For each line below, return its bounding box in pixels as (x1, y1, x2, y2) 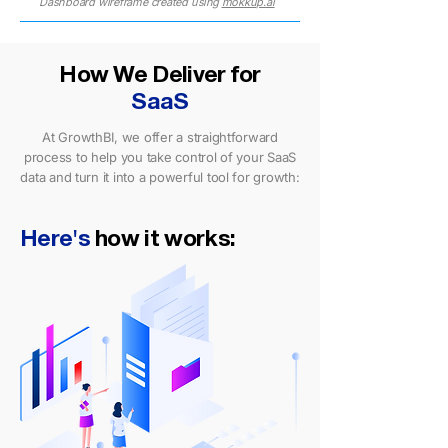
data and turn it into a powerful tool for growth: (20, 169, 300, 185)
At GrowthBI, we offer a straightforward (42, 129, 278, 145)
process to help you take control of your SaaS (23, 149, 297, 165)
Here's (20, 230, 90, 251)
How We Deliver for (59, 66, 261, 87)
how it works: (89, 230, 236, 251)
